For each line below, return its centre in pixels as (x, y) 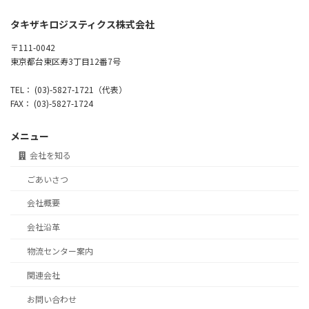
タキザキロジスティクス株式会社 (82, 24)
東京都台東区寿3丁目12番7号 (66, 61)
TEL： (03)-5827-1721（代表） (69, 90)
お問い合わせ (52, 299)
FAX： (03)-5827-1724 (52, 103)
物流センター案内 (60, 251)
